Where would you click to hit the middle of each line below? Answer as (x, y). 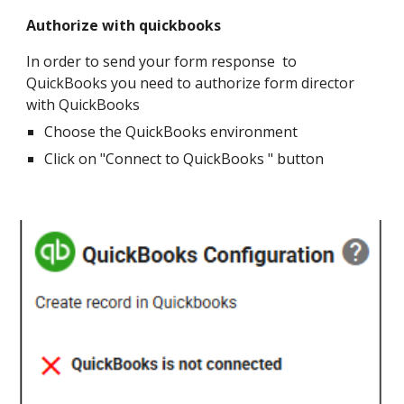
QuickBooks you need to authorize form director (191, 83)
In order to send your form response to (162, 61)
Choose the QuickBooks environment (171, 132)
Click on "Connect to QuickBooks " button (184, 159)
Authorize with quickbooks (124, 25)
